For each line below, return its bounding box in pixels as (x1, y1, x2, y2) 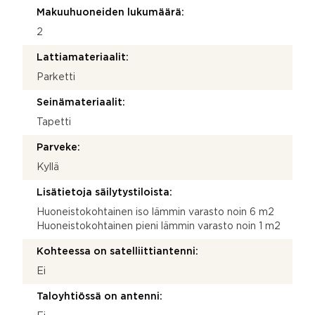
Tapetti (37, 117, 71, 127)
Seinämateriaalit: (37, 98, 125, 107)
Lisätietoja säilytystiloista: (37, 188, 172, 197)
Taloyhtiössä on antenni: (37, 292, 162, 301)
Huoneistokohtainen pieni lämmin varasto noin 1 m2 (37, 221, 281, 231)
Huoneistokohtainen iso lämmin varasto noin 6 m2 (37, 207, 274, 217)
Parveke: (37, 143, 80, 152)
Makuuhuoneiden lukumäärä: (37, 8, 184, 17)
